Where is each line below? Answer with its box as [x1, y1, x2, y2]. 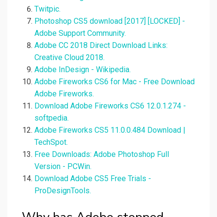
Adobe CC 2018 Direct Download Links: [34, 41, 168, 50]
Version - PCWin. [34, 162, 92, 171]
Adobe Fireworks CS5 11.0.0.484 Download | [34, 125, 186, 135]
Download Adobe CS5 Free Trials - [34, 174, 151, 184]
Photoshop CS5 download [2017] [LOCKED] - [34, 16, 185, 26]
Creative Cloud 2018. [34, 53, 105, 62]
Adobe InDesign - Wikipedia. [34, 65, 131, 75]
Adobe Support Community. [34, 29, 126, 38]
